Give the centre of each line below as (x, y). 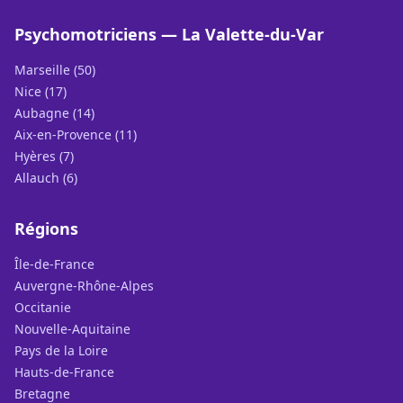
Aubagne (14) (54, 113)
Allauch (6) (46, 178)
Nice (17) (40, 91)
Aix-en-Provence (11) (76, 134)
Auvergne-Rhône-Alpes (84, 286)
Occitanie (43, 307)
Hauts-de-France (64, 372)
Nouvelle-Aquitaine (72, 329)
